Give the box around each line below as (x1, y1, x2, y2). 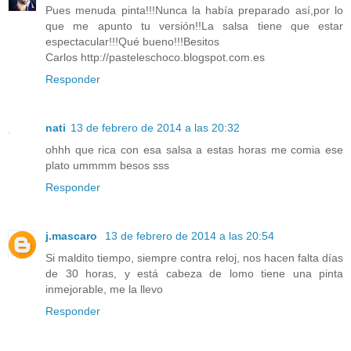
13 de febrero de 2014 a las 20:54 (105, 229, 274, 242)
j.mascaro (45, 229, 100, 242)
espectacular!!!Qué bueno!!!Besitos (45, 34, 219, 48)
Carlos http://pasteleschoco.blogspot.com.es (45, 50, 265, 63)
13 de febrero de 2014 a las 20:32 (71, 121, 240, 134)
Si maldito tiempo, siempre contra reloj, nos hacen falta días (45, 251, 343, 264)
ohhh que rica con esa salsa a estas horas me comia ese (45, 143, 343, 156)
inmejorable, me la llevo (45, 282, 163, 295)
